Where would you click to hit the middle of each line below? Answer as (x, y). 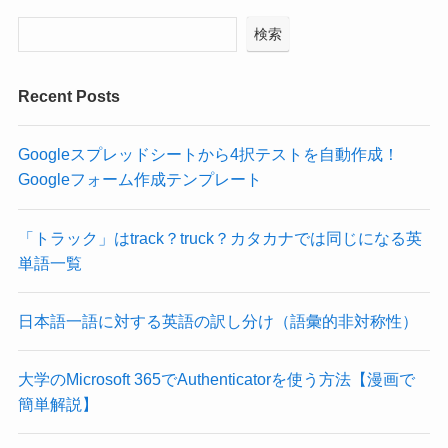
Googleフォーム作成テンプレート (139, 179)
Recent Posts (68, 96)
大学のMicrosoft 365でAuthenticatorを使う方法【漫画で (216, 379)
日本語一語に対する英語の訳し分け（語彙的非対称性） (217, 320)
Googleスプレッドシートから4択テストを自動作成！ (208, 154)
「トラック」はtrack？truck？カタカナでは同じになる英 (219, 237)
